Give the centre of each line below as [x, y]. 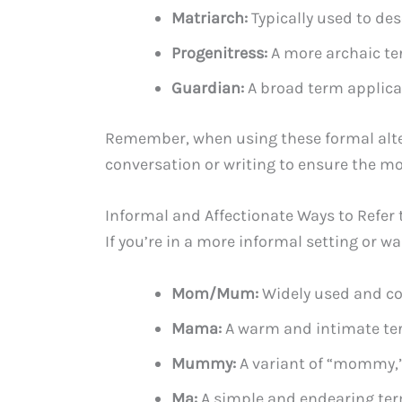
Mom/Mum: [215, 294]
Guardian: [208, 87]
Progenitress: [219, 52]
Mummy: [204, 364]
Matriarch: [210, 17]
